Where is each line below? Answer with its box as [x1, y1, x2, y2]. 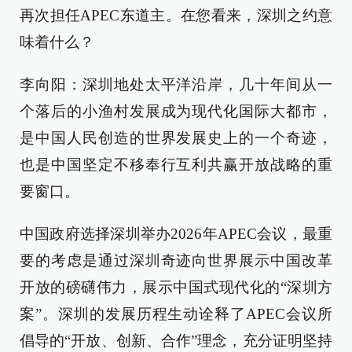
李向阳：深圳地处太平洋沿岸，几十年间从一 [20, 75, 332, 93]
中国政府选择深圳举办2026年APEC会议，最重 [20, 225, 332, 242]
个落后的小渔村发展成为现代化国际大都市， [20, 102, 332, 119]
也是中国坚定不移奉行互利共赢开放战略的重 [20, 156, 332, 173]
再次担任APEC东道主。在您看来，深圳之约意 [20, 6, 332, 24]
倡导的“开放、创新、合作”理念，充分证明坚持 [20, 332, 332, 349]
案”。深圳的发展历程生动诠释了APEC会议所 [20, 305, 332, 322]
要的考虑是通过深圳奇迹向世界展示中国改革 [20, 251, 332, 269]
